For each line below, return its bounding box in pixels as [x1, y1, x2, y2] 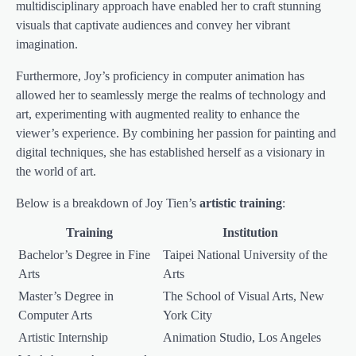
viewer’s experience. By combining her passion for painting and [16, 126, 336, 141]
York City [163, 308, 212, 323]
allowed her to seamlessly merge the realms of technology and [16, 88, 326, 103]
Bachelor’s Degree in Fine [18, 248, 150, 262]
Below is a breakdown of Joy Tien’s [16, 196, 199, 211]
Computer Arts [18, 308, 92, 323]
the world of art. [16, 164, 96, 179]
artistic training [199, 196, 282, 211]
